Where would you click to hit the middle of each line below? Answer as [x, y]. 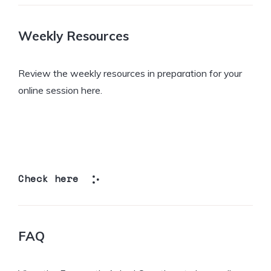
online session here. [60, 90]
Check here [48, 178]
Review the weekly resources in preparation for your [130, 73]
